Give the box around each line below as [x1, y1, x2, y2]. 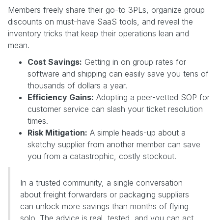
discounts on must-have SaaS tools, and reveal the [8, 16, 193, 27]
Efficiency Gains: [27, 92, 94, 102]
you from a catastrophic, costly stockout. [27, 151, 176, 161]
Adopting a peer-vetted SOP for [94, 92, 210, 102]
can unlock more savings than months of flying [20, 201, 189, 211]
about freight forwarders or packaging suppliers [20, 189, 189, 199]
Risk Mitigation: [27, 127, 87, 137]
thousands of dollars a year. [27, 80, 127, 90]
